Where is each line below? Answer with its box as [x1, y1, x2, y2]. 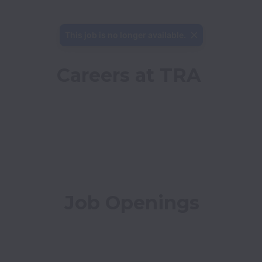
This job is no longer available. [64, 30, 186, 40]
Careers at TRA [56, 64, 201, 87]
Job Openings [64, 191, 199, 214]
